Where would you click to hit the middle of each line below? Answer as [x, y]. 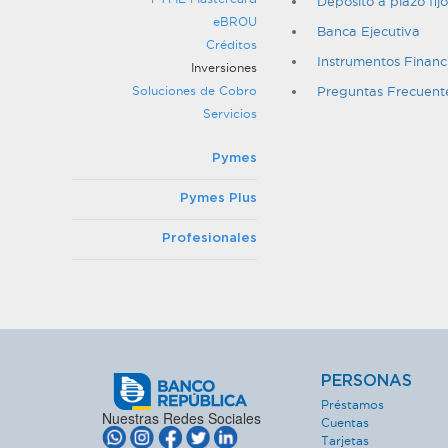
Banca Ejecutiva [368, 31]
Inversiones [224, 67]
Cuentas [345, 422]
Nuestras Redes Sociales [181, 418]
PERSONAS [366, 381]
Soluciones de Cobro [194, 90]
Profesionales [209, 238]
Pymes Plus [218, 198]
